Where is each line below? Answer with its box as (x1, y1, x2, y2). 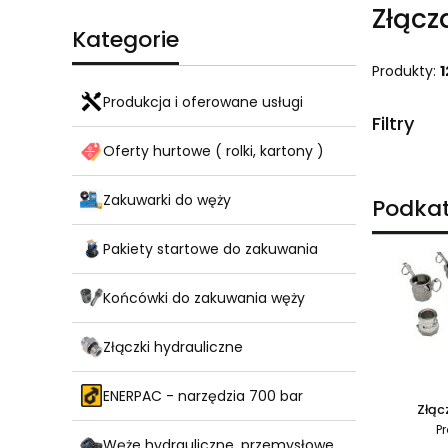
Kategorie (72, 24, 179, 56)
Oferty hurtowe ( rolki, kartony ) (103, 140, 324, 161)
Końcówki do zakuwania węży (103, 287, 305, 308)
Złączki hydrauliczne (103, 336, 243, 357)
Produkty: (372, 61, 440, 82)
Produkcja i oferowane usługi (103, 91, 303, 112)
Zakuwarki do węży (103, 189, 231, 210)
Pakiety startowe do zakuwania (103, 238, 318, 259)
